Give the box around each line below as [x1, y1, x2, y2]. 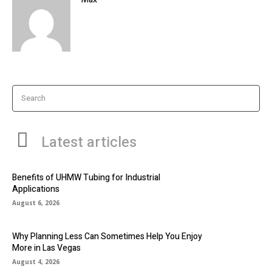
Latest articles [41, 131, 137, 153]
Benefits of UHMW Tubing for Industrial [12, 171, 160, 185]
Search [21, 92, 46, 104]
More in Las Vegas [12, 242, 81, 255]
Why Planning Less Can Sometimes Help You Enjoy [12, 230, 202, 243]
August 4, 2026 [12, 257, 59, 267]
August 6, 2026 [12, 199, 59, 208]
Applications [12, 183, 59, 196]
